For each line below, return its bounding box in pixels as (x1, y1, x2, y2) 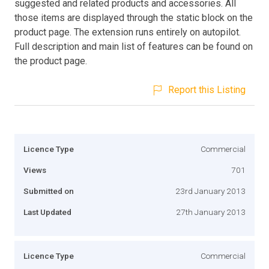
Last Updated (23, 207, 71, 217)
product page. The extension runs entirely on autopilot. (14, 26, 241, 38)
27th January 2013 (176, 207, 246, 217)
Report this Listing (168, 83, 246, 95)
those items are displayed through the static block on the (14, 11, 253, 23)
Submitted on (23, 186, 74, 196)
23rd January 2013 (175, 186, 246, 196)
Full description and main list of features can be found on (14, 40, 253, 52)
